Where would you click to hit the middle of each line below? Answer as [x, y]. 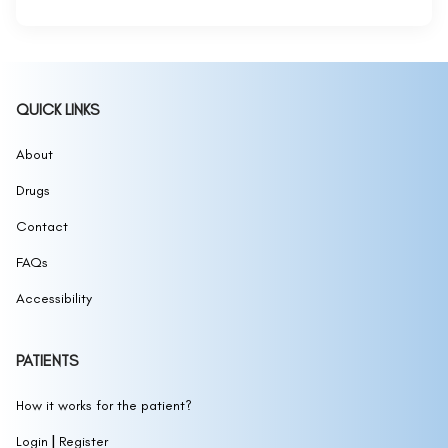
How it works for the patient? [104, 406]
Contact [42, 227]
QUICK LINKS [57, 110]
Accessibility [54, 299]
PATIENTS [47, 361]
